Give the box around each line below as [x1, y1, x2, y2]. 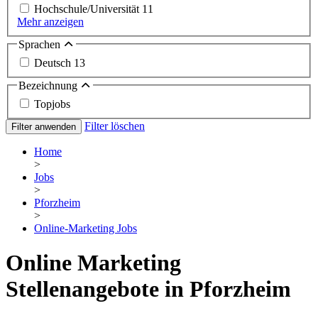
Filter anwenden [11, 121, 76, 132]
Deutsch [34, 57, 74, 69]
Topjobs [34, 97, 70, 110]
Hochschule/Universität [34, 3, 142, 16]
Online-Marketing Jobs [34, 221, 137, 234]
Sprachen [18, 38, 63, 51]
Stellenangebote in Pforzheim [6, 276, 291, 302]
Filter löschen [84, 119, 145, 132]
